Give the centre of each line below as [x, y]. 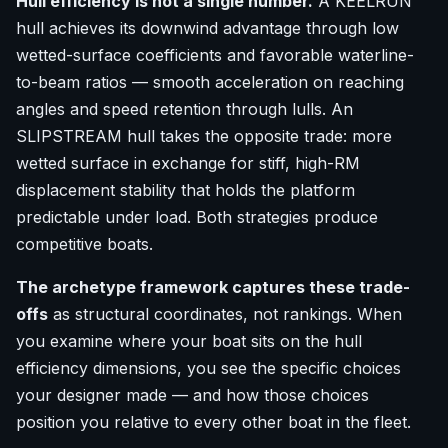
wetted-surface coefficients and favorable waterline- [215, 55]
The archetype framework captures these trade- [213, 287]
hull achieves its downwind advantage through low [207, 28]
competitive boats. [84, 244]
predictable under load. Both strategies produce [197, 217]
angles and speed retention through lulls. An [184, 109]
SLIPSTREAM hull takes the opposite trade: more [204, 136]
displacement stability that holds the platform [185, 190]
